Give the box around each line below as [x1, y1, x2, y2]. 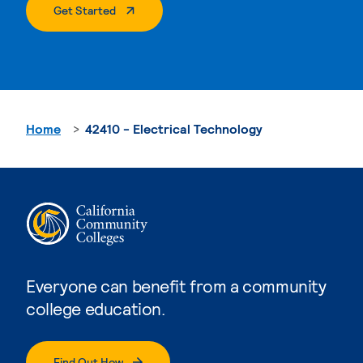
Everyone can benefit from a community [26, 275, 327, 296]
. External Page [115, 2, 190, 16]
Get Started [53, 2, 116, 17]
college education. [26, 297, 165, 318]
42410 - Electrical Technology [85, 120, 263, 136]
